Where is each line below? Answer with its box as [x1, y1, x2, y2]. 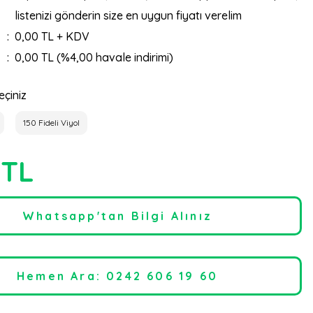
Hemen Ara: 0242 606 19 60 [17, 269, 218, 283]
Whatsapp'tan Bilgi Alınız [22, 209, 212, 223]
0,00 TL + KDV [14, 29, 89, 43]
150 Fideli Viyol [23, 117, 80, 128]
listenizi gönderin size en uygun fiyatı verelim [14, 8, 242, 22]
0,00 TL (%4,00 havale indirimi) [14, 50, 173, 64]
